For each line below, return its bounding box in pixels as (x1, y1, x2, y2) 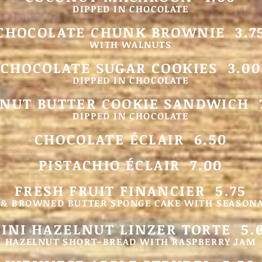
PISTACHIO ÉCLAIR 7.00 (39, 155, 223, 174)
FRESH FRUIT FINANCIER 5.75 (15, 181, 247, 200)
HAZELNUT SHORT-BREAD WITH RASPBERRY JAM (5, 235, 257, 248)
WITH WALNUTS (89, 38, 172, 51)
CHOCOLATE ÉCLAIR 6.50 (34, 129, 227, 149)
